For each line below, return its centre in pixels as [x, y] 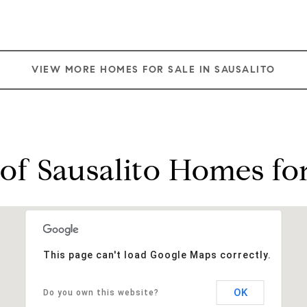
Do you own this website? [101, 292]
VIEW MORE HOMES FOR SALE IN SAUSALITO [153, 69]
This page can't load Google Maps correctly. [157, 255]
